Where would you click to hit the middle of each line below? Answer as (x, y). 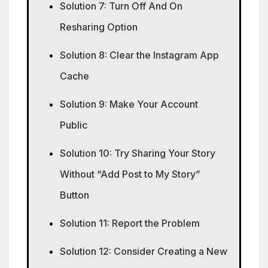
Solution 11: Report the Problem (130, 223)
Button (74, 195)
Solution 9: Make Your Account (129, 104)
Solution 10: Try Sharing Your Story (138, 153)
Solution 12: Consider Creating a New (144, 251)
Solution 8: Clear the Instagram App (139, 55)
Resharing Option (99, 27)
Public (74, 125)
